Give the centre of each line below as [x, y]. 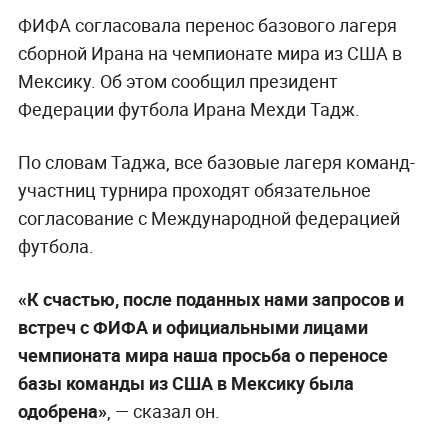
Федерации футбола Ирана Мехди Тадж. [188, 109]
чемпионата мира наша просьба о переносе [202, 355]
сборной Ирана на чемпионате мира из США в [209, 53]
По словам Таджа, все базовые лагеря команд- [216, 162]
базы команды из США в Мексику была [185, 383]
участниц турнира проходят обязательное [194, 190]
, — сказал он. [163, 411]
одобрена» [62, 411]
